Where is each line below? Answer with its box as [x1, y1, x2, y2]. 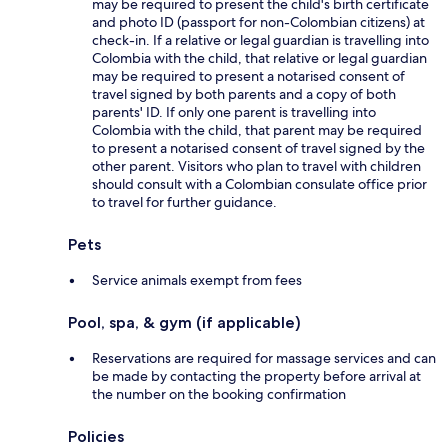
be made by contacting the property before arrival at [92, 367, 421, 386]
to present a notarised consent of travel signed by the [92, 139, 425, 158]
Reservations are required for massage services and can [92, 349, 436, 368]
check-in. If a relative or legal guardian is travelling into [92, 31, 429, 50]
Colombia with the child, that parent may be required [92, 121, 422, 140]
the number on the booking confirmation [92, 385, 346, 404]
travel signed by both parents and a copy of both [92, 85, 396, 104]
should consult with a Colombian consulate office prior [92, 175, 427, 194]
